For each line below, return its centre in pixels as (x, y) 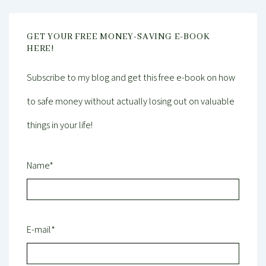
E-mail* (41, 229)
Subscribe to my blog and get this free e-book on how (131, 77)
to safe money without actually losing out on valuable (131, 101)
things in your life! (60, 125)
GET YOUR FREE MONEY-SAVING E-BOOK (118, 37)
